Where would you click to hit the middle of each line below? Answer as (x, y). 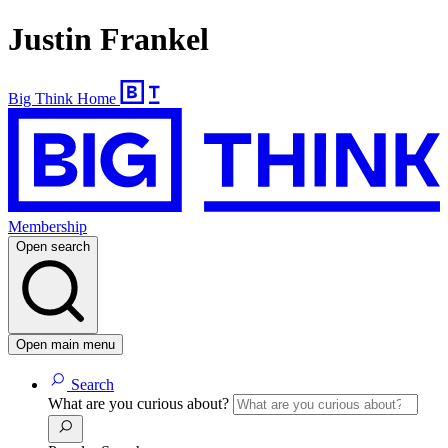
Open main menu (65, 345)
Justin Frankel (108, 39)
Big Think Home (62, 98)
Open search (53, 247)
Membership (47, 227)
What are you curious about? (140, 404)
